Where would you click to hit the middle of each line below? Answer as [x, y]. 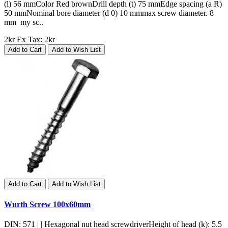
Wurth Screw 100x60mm [47, 205]
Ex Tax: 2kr [36, 39]
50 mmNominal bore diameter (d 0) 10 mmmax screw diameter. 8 [109, 13]
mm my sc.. [24, 22]
